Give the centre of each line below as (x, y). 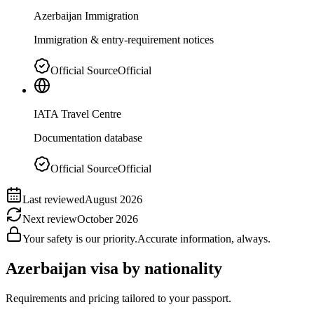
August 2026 (114, 200)
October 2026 (108, 219)
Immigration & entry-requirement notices (124, 40)
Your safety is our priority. (80, 239)
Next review (50, 219)
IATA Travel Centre (77, 114)
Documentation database (88, 138)
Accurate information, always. (204, 239)
